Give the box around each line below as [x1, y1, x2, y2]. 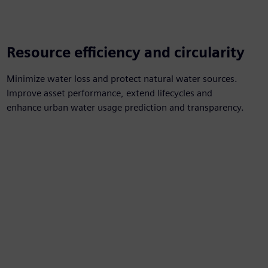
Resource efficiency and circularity [6, 44, 245, 61]
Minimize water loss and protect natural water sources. [6, 73, 237, 84]
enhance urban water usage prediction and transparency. [6, 102, 244, 113]
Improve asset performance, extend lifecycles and [6, 87, 212, 99]
